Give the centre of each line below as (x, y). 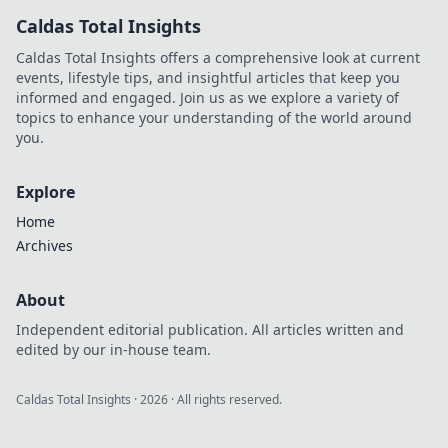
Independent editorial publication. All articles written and (210, 329)
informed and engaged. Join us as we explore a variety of (207, 97)
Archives (44, 245)
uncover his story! (283, 25)
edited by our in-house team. (113, 349)
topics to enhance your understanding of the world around (214, 117)
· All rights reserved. (225, 399)
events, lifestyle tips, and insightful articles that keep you (208, 77)
